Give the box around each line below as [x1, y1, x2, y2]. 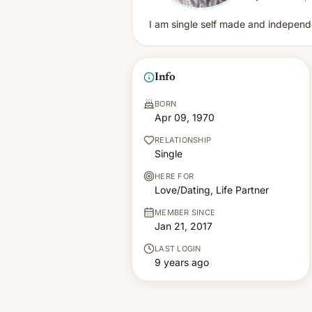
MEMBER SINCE [155, 208, 216, 217]
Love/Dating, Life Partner [155, 184, 269, 196]
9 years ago [155, 256, 209, 268]
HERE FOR [155, 171, 194, 181]
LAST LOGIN [155, 244, 201, 253]
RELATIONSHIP [155, 135, 212, 145]
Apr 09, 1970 [155, 111, 214, 123]
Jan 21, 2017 [155, 220, 212, 232]
